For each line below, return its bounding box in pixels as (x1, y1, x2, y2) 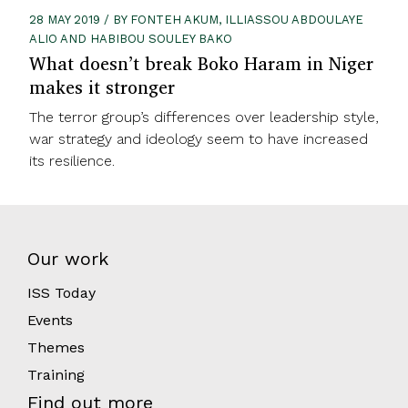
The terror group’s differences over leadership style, (29, 108, 379, 127)
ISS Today (27, 284, 96, 302)
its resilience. (29, 152, 115, 170)
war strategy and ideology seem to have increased (29, 130, 368, 148)
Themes (27, 339, 85, 357)
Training (27, 366, 85, 384)
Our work (27, 248, 108, 270)
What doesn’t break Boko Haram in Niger (29, 48, 373, 79)
